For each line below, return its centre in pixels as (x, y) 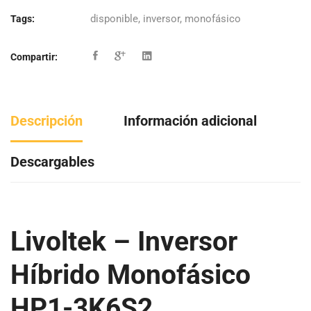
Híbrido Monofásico (131, 275)
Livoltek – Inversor (124, 241)
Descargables (52, 161)
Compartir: (34, 57)
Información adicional (190, 120)
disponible (114, 18)
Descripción (47, 120)
